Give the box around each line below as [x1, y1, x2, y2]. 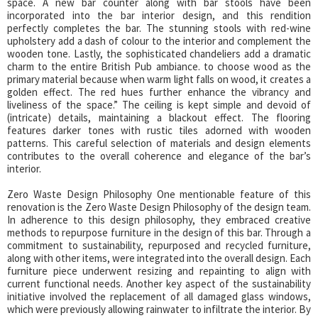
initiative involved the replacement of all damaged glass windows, [7, 290, 311, 304]
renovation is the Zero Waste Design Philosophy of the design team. [7, 200, 311, 214]
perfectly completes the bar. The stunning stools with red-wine [7, 21, 311, 35]
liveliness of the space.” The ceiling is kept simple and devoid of [7, 98, 311, 112]
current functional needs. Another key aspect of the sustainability [7, 277, 311, 291]
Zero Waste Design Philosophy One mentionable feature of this [7, 187, 311, 202]
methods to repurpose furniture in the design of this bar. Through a [7, 226, 311, 240]
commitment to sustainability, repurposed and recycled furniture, [7, 238, 311, 253]
